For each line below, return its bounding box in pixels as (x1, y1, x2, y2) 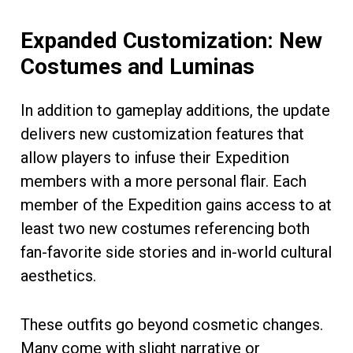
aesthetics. (20, 266, 96, 285)
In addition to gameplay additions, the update (20, 100, 330, 120)
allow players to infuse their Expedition (20, 147, 289, 167)
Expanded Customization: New (20, 27, 322, 54)
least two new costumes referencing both (20, 218, 310, 238)
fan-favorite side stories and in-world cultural (20, 242, 332, 262)
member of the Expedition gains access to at (20, 195, 332, 214)
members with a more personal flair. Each (20, 171, 307, 191)
